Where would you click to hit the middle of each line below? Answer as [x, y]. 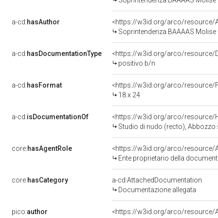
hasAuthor [43, 22]
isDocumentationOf [58, 117]
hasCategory [48, 180]
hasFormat [44, 85]
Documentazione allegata [157, 190]
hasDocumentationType [64, 54]
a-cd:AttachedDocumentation [157, 180]
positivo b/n [137, 63]
